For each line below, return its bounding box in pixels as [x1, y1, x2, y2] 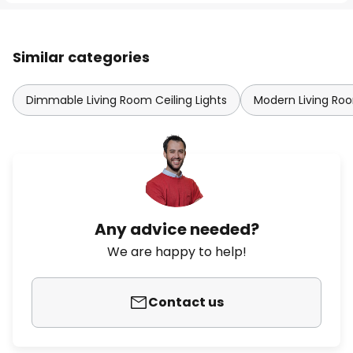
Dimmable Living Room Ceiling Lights [26, 92, 227, 108]
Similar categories [13, 47, 150, 67]
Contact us [148, 293, 224, 311]
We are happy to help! [106, 243, 247, 261]
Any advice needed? [94, 218, 259, 240]
